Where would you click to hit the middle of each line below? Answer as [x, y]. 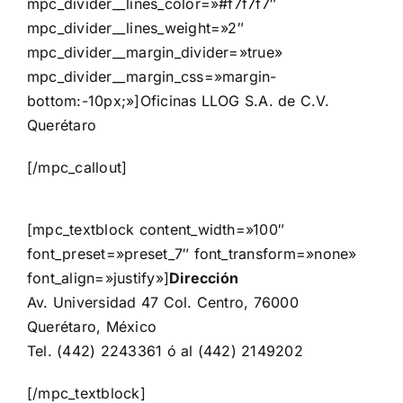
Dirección [204, 278]
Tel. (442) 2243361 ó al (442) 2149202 [165, 351]
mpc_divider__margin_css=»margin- [152, 77]
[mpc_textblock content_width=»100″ [156, 230]
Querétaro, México [92, 327]
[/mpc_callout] [77, 168]
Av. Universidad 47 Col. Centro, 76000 [163, 303]
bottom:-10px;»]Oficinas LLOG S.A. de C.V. [178, 101]
